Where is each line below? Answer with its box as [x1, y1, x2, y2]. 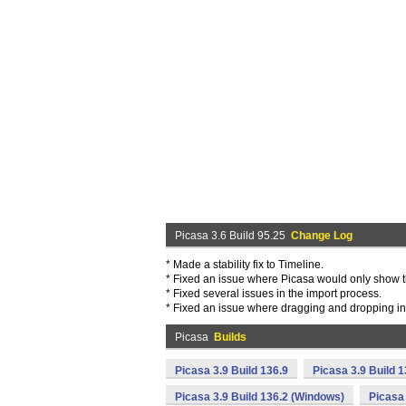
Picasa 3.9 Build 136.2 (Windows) [175, 391, 344, 403]
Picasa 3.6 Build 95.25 [175, 229, 291, 242]
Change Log [291, 229, 353, 242]
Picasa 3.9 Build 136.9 [175, 364, 288, 377]
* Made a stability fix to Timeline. [166, 258, 324, 271]
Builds [214, 331, 246, 343]
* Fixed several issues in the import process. [166, 287, 382, 300]
